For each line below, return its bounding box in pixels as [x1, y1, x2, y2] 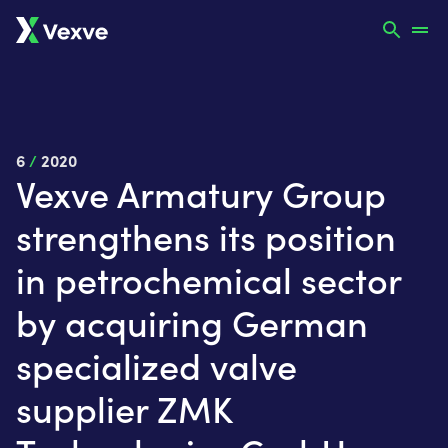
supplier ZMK [16, 383, 232, 433]
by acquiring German [16, 297, 368, 347]
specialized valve [16, 340, 297, 390]
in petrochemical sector [16, 254, 401, 304]
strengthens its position [16, 211, 396, 261]
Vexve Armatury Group [16, 168, 386, 218]
